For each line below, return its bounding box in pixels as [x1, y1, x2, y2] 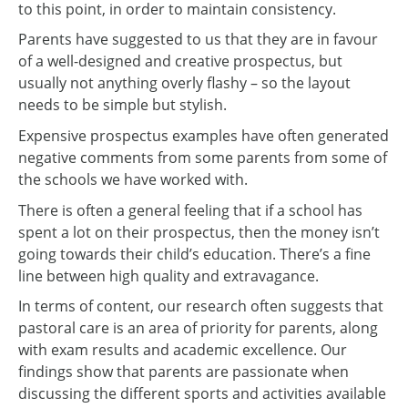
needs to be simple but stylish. [18, 95, 227, 116]
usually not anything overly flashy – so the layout [18, 73, 351, 94]
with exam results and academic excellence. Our [18, 340, 347, 361]
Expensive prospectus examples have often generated [18, 125, 389, 146]
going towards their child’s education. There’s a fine [18, 243, 371, 264]
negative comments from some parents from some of [18, 147, 387, 168]
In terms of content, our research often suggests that [18, 296, 383, 317]
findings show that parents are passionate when [18, 362, 349, 382]
